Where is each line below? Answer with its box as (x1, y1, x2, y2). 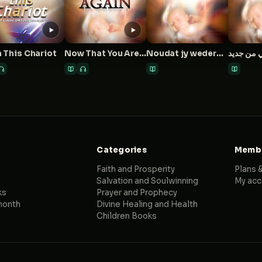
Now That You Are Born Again (139, 49, 146, 58)
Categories (96, 145, 147, 155)
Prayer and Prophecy (96, 188, 178, 198)
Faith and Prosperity (96, 164, 175, 174)
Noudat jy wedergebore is (216, 49, 223, 58)
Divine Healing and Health (96, 199, 198, 209)
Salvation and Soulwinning (96, 176, 199, 186)
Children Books (96, 211, 157, 221)
